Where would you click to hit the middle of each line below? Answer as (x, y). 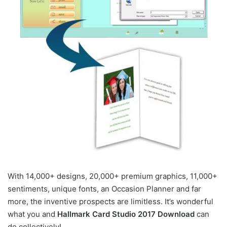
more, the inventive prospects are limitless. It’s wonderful (110, 201)
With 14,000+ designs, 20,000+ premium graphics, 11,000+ (112, 176)
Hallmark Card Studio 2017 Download (126, 214)
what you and (32, 214)
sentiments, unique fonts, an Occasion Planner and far (104, 188)
